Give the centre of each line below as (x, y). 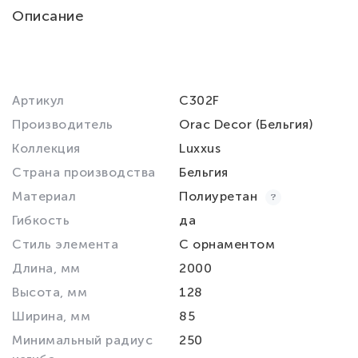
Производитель (63, 124)
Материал (44, 196)
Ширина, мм (51, 316)
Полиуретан (220, 196)
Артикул (38, 100)
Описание (48, 16)
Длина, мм (46, 268)
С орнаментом (227, 244)
